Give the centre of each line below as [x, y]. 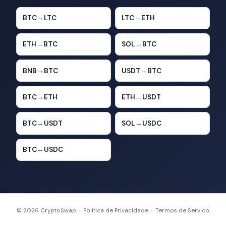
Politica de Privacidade [116, 210]
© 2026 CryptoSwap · [50, 210]
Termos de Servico [182, 210]
